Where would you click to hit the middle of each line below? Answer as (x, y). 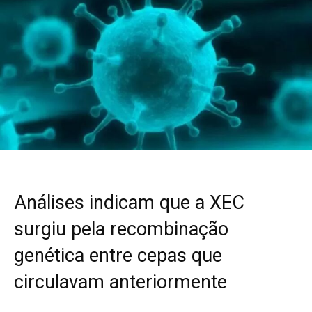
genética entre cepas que (118, 255)
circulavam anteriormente (120, 282)
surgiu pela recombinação (121, 229)
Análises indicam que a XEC (129, 202)
